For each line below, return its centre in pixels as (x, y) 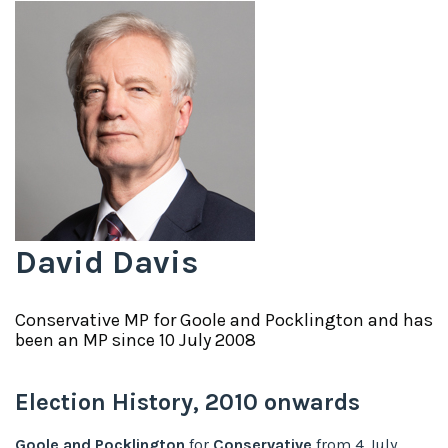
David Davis (106, 262)
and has (398, 319)
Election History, (110, 401)
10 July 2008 (207, 339)
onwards (309, 401)
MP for (150, 319)
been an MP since (85, 339)
